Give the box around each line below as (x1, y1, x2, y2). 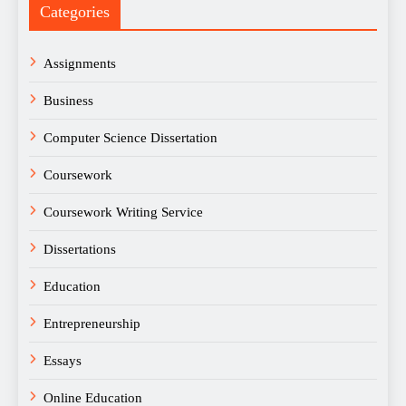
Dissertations (43, 242, 116, 256)
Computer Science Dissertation (43, 130, 217, 145)
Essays (43, 353, 82, 368)
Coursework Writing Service (43, 205, 203, 219)
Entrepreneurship (43, 316, 140, 331)
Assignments (43, 56, 116, 71)
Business (43, 93, 93, 108)
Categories (40, 3, 110, 21)
